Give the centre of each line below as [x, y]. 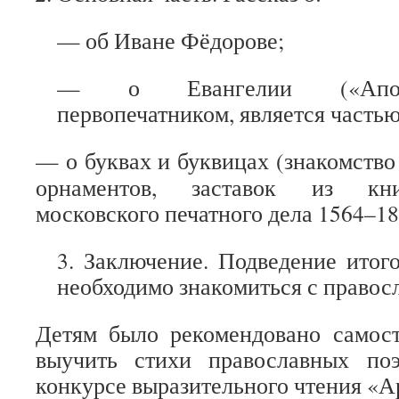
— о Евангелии [175, 87]
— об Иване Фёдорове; [171, 40]
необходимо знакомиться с [190, 286]
